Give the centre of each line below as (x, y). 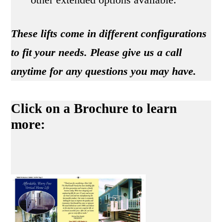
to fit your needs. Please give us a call (97, 53)
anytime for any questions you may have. (104, 71)
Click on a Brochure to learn (94, 109)
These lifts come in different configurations (109, 34)
